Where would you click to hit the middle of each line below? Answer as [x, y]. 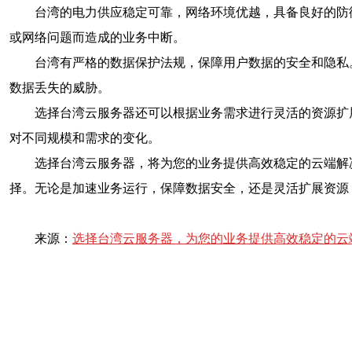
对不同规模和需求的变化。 [85, 138]
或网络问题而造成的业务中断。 [97, 37]
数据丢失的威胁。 [60, 88]
